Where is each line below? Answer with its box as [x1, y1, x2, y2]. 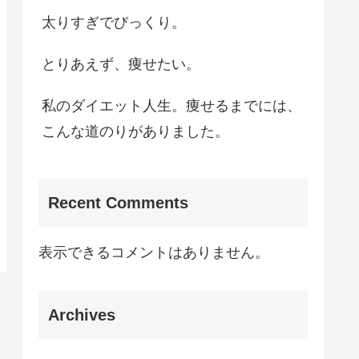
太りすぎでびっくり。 [42, 14, 186, 31]
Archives [48, 305, 115, 324]
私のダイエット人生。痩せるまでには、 [42, 98, 301, 115]
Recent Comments [48, 193, 188, 212]
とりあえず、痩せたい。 [42, 56, 200, 73]
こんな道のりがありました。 [42, 123, 229, 140]
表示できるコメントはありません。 [38, 244, 269, 260]
